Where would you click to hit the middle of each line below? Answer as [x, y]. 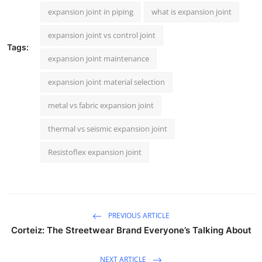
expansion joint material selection [106, 82]
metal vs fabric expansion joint [101, 106]
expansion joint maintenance [99, 59]
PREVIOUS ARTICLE [138, 216]
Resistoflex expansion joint [95, 152]
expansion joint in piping [91, 12]
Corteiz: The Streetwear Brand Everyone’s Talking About [131, 230]
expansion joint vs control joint [102, 35]
